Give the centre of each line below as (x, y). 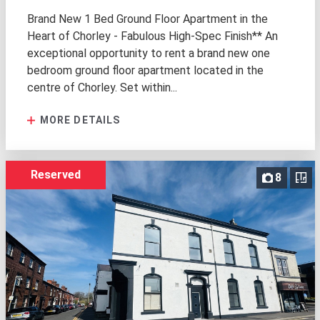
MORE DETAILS (79, 120)
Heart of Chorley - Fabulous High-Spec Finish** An (152, 36)
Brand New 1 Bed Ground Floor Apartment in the (147, 19)
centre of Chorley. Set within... (102, 87)
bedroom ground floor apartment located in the (145, 70)
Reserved (55, 174)
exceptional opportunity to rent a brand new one (148, 53)
